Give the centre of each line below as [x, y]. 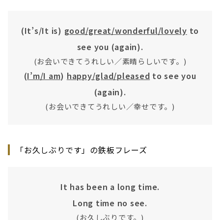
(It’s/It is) [42, 30]
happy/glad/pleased [108, 75]
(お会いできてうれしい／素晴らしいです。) [110, 61]
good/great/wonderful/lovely [125, 30]
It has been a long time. [110, 186]
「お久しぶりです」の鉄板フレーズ [82, 150]
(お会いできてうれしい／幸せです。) [110, 106]
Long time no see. [110, 203]
